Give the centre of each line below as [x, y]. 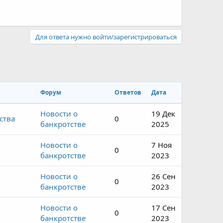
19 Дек [163, 113]
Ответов [128, 92]
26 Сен [164, 176]
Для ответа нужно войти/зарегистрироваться [106, 37]
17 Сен [164, 208]
